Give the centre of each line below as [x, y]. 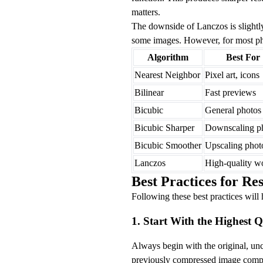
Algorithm [168, 58]
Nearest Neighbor [167, 75]
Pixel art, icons [232, 75]
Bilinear [149, 93]
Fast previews [230, 93]
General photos [233, 110]
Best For [243, 58]
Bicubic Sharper [164, 128]
